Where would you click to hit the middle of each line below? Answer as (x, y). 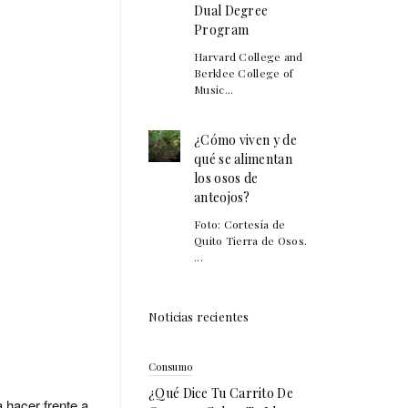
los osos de (226, 178)
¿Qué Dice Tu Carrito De (221, 393)
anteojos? (222, 197)
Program (222, 30)
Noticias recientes (199, 316)
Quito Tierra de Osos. (251, 240)
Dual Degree (231, 10)
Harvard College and (249, 56)
